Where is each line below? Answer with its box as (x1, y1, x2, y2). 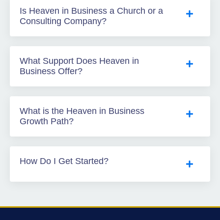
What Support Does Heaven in (20, 56, 139, 66)
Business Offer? (20, 66, 82, 77)
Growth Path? (20, 116, 74, 127)
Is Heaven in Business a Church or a (20, 6, 163, 16)
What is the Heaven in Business (20, 106, 144, 116)
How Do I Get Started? (20, 156, 109, 166)
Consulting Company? (20, 16, 107, 27)
